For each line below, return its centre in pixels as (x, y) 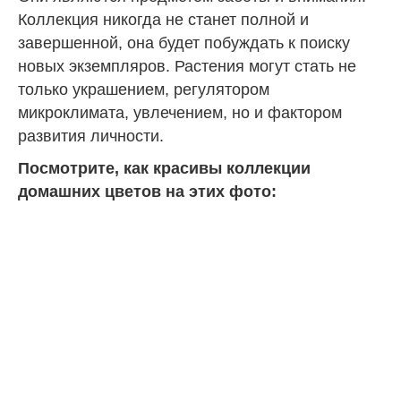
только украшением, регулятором (144, 89)
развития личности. (91, 136)
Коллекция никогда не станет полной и (163, 19)
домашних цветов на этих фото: (147, 191)
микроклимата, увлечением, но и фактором (180, 112)
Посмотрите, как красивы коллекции (164, 168)
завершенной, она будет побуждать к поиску (184, 43)
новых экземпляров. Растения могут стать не (187, 66)
